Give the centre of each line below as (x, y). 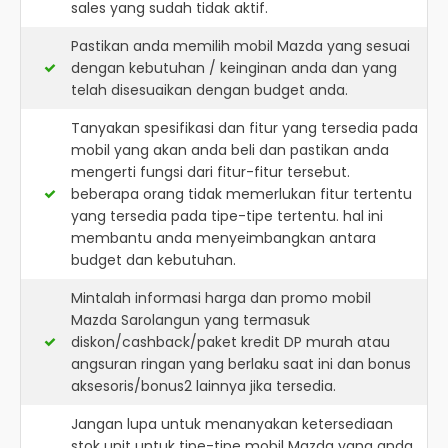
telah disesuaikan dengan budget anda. (209, 90)
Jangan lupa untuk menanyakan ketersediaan (232, 424)
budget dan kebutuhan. (153, 260)
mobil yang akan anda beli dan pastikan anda (230, 150)
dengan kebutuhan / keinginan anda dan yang (234, 68)
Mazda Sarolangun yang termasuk (190, 320)
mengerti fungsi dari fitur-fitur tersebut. (210, 172)
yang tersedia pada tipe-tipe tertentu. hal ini (227, 216)
